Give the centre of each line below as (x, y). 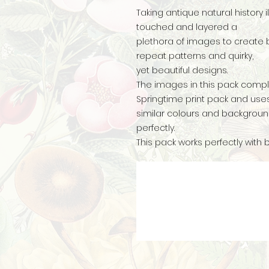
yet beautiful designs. (182, 70)
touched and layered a (188, 27)
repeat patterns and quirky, (196, 56)
